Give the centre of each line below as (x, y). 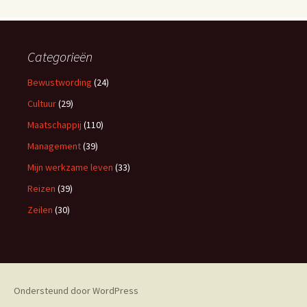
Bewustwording (60, 82)
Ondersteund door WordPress (76, 291)
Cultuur (42, 103)
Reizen (41, 188)
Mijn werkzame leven (70, 167)
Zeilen (40, 210)
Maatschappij (54, 125)
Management (54, 146)
